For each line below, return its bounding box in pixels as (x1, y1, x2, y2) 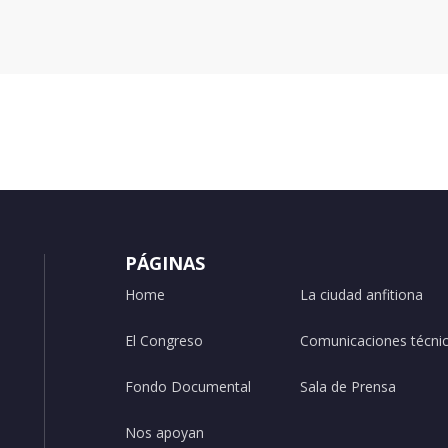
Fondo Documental (125, 377, 251, 397)
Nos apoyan (125, 423, 204, 443)
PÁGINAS (125, 251, 205, 276)
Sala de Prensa (299, 377, 396, 397)
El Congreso (125, 331, 203, 351)
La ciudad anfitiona (299, 285, 423, 305)
